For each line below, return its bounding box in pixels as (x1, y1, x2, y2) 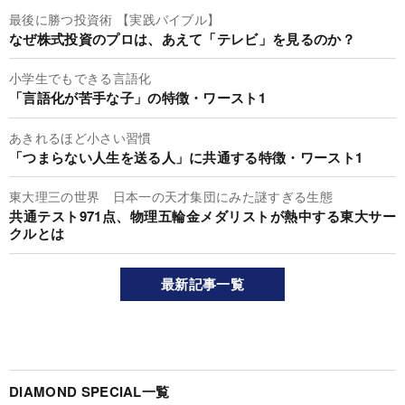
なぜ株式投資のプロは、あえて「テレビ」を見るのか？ (9, 28, 355, 49)
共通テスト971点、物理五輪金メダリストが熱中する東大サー (9, 206, 396, 227)
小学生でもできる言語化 (9, 69, 152, 88)
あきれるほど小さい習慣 (9, 127, 152, 146)
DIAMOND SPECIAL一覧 (9, 381, 170, 401)
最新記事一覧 (161, 273, 244, 294)
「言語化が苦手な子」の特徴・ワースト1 (9, 88, 267, 108)
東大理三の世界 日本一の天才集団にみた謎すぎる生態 (9, 187, 333, 206)
